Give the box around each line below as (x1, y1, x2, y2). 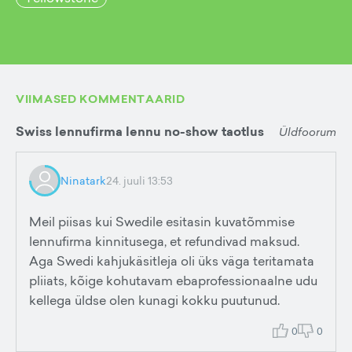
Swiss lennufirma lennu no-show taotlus (16, 123, 264, 141)
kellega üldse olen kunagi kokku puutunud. (29, 291, 280, 309)
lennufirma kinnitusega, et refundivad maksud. (29, 233, 299, 250)
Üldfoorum (279, 123, 336, 139)
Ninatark (60, 173, 106, 188)
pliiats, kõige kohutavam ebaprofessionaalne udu (29, 272, 317, 289)
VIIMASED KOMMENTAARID (16, 91, 185, 107)
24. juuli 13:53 (106, 173, 173, 188)
